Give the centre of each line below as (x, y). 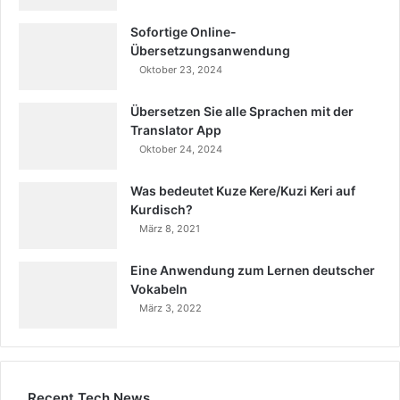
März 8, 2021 (170, 229)
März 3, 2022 (171, 308)
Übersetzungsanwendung (210, 51)
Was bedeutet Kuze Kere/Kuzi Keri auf (243, 191)
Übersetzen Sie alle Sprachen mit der (242, 112)
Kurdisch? (162, 210)
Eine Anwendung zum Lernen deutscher (253, 271)
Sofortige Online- (183, 32)
